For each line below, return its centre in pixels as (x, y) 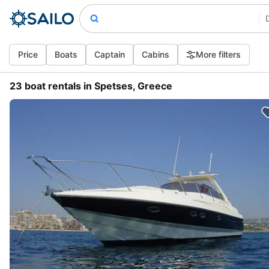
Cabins (156, 54)
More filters (218, 54)
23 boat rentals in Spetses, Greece (91, 86)
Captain (110, 54)
